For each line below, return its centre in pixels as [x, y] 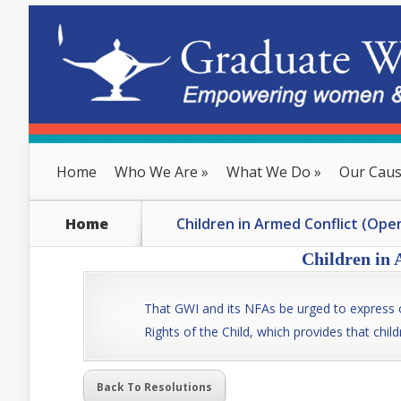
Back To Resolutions [154, 388]
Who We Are [156, 172]
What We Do [269, 172]
